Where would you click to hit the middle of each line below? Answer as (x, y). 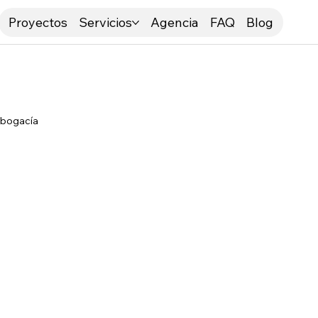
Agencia (175, 23)
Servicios (106, 23)
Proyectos (38, 23)
